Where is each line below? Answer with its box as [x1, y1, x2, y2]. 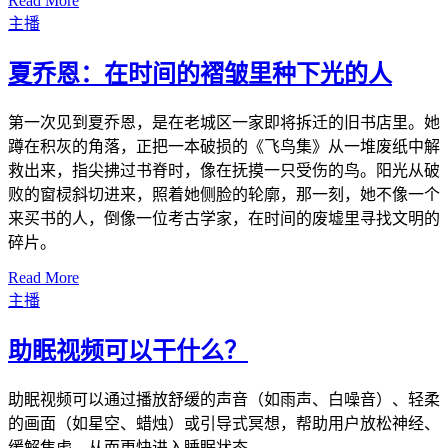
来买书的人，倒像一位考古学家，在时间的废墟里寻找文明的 [8, 210, 440, 228]
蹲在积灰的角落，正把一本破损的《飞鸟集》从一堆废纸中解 [8, 138, 440, 156]
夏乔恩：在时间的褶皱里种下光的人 [8, 61, 392, 88]
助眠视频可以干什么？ [8, 338, 248, 365]
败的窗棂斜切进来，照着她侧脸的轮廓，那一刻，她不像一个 [8, 186, 440, 204]
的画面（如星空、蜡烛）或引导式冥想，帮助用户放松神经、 [8, 414, 440, 432]
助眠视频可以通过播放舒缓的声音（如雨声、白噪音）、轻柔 [8, 390, 440, 408]
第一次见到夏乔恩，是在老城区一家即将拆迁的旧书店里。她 [8, 114, 440, 132]
